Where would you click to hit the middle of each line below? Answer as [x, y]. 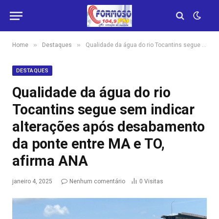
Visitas [154, 181]
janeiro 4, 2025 [32, 181]
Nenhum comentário [97, 181]
